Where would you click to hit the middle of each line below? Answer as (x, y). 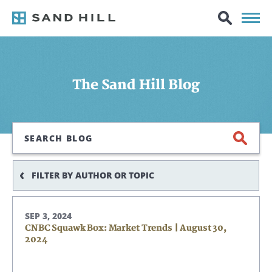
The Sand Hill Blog (136, 85)
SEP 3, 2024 (48, 216)
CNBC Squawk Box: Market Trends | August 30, (126, 228)
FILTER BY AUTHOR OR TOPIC (93, 175)
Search (28, 129)
